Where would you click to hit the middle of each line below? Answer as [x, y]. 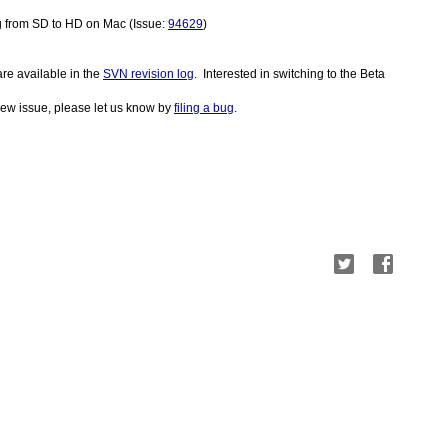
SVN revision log [148, 73]
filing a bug [204, 107]
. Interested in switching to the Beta [289, 73]
